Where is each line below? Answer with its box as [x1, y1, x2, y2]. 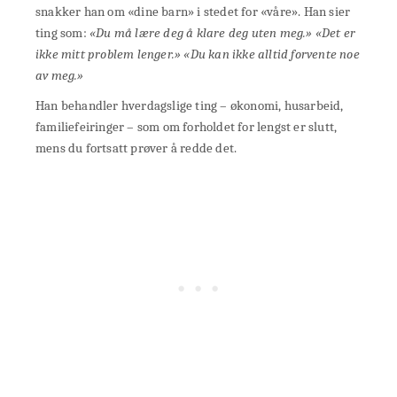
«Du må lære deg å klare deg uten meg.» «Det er [90, 24, 356, 41]
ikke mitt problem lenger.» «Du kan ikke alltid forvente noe [35, 45, 360, 62]
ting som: [35, 24, 90, 41]
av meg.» [35, 66, 84, 83]
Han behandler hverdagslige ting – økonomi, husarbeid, [35, 97, 344, 113]
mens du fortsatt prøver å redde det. [35, 139, 237, 156]
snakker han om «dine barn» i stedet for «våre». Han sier [35, 3, 351, 19]
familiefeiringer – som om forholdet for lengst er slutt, [35, 118, 338, 135]
